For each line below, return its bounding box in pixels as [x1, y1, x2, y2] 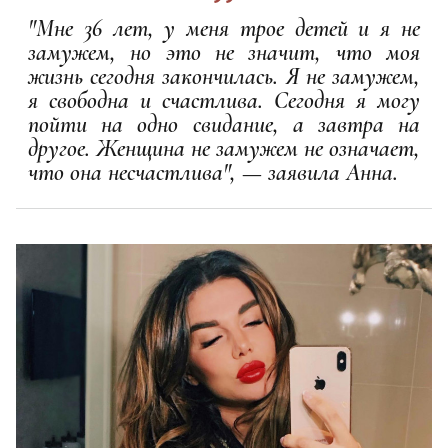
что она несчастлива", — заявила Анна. [28, 157, 404, 187]
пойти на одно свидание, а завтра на [28, 109, 420, 139]
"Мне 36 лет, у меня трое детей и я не [28, 13, 420, 43]
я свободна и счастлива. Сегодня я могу [28, 85, 420, 115]
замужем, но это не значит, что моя [28, 37, 420, 67]
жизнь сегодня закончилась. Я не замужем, [28, 61, 420, 91]
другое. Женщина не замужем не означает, [28, 133, 420, 163]
